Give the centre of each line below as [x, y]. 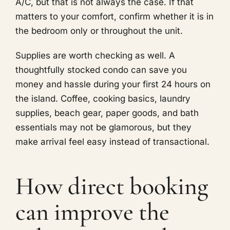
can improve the [92, 212]
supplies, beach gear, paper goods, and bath [107, 113]
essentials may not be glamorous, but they [103, 128]
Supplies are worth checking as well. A [95, 56]
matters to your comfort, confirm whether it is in [114, 17]
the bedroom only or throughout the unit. [99, 31]
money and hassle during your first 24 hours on [113, 84]
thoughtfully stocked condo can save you [101, 70]
